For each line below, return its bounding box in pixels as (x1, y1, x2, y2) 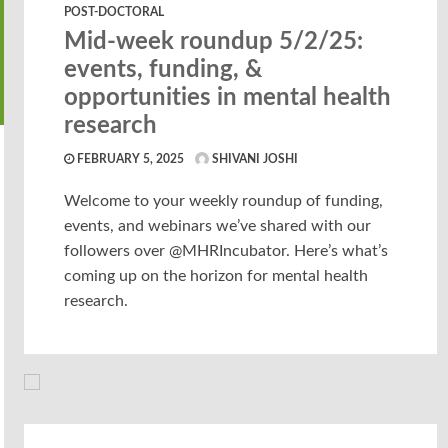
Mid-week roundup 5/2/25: (64, 30, 364, 54)
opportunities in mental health (64, 86, 392, 110)
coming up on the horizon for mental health (64, 268, 369, 284)
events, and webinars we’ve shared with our (64, 218, 372, 234)
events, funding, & (64, 58, 263, 82)
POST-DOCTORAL (64, 6, 165, 18)
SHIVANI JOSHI (209, 153, 299, 165)
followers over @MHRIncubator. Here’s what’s (64, 243, 389, 259)
